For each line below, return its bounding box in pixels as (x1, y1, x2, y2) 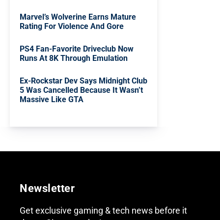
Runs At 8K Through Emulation (20, 54, 128, 63)
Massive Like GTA (20, 95, 83, 105)
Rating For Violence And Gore (20, 22, 124, 31)
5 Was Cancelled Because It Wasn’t (20, 85, 143, 95)
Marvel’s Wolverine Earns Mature (20, 12, 136, 22)
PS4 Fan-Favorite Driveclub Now (20, 44, 134, 54)
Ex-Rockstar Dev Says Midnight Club (20, 76, 147, 86)
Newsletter (20, 182, 75, 195)
